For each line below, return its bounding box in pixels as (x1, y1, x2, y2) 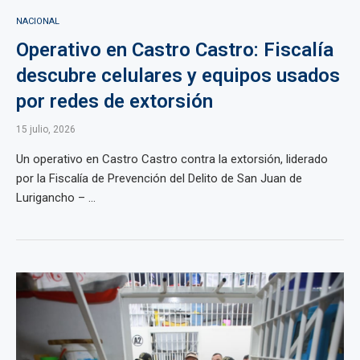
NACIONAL (16, 16, 59, 27)
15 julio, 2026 (16, 124, 76, 135)
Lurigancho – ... (16, 190, 96, 205)
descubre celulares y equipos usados (16, 64, 340, 87)
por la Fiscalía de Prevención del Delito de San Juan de (16, 171, 302, 186)
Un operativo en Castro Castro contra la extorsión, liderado (16, 152, 328, 166)
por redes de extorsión (16, 90, 213, 112)
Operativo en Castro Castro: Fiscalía (16, 39, 333, 61)
